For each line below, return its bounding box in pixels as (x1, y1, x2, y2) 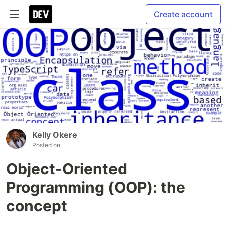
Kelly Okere (32, 130, 77, 140)
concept (6, 197, 67, 215)
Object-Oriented (6, 160, 127, 178)
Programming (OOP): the (6, 178, 185, 197)
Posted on (32, 141, 60, 149)
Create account (154, 9, 213, 19)
